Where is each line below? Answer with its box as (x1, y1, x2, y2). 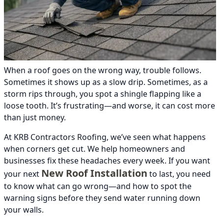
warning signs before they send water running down (4, 192, 200, 204)
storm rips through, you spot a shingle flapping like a (4, 88, 201, 100)
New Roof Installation (41, 166, 147, 180)
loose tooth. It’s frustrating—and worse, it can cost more (4, 100, 215, 111)
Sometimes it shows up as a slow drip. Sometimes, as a (4, 77, 208, 88)
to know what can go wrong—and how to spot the (4, 181, 192, 192)
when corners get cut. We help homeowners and (4, 143, 185, 155)
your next (4, 168, 41, 180)
